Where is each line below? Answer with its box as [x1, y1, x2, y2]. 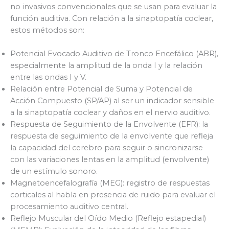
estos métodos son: [10, 26, 84, 35]
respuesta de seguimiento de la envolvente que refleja [10, 131, 213, 141]
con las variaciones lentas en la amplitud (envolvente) [10, 155, 209, 165]
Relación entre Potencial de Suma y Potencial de [10, 84, 193, 94]
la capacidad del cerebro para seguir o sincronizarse [10, 143, 203, 153]
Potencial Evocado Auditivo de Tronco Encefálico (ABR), [10, 49, 218, 59]
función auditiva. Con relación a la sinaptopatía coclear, [10, 14, 213, 24]
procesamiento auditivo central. [10, 202, 128, 212]
